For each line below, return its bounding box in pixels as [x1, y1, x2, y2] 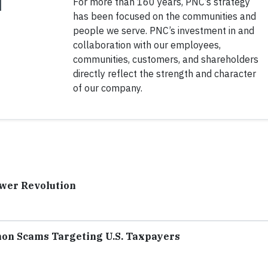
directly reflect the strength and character [72, 68, 256, 80]
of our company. [72, 82, 142, 94]
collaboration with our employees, [72, 39, 221, 51]
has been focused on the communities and [72, 10, 256, 22]
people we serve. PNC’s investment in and [72, 25, 254, 36]
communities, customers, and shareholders [72, 53, 258, 65]
